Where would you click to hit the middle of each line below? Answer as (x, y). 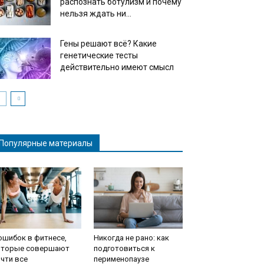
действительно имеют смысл (117, 67)
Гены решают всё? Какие (108, 44)
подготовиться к (124, 248)
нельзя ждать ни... (96, 14)
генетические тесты (99, 55)
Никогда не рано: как (131, 238)
